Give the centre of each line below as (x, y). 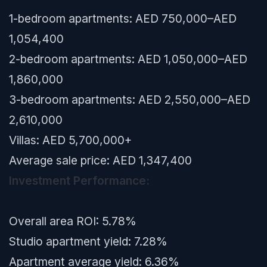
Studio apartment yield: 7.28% (88, 241)
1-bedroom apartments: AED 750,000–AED (123, 18)
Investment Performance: (79, 181)
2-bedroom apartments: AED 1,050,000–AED (128, 59)
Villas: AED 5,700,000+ (70, 140)
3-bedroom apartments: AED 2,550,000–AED (130, 100)
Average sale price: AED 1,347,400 (100, 160)
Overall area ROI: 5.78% (73, 221)
